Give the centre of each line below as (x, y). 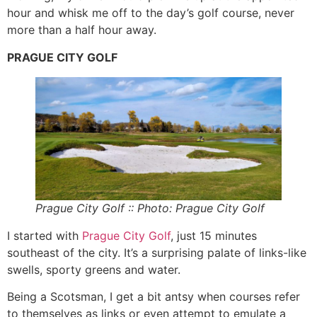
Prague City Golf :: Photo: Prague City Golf (150, 208)
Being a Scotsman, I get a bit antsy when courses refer (154, 297)
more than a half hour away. (82, 30)
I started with (45, 235)
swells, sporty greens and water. (94, 269)
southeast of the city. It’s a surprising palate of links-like (157, 252)
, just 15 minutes (214, 235)
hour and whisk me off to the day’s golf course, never (151, 13)
